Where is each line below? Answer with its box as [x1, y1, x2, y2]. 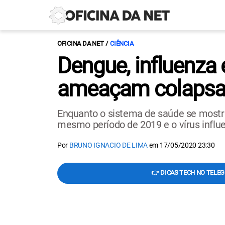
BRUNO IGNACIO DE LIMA [69, 141, 148, 149]
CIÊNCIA [110, 40, 134, 47]
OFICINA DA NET [57, 40, 104, 47]
